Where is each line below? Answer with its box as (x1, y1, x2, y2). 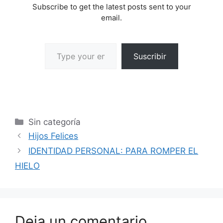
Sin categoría (28, 117, 81, 127)
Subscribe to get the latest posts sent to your (32, 2, 191, 12)
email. (101, 13, 122, 23)
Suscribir (133, 51, 166, 62)
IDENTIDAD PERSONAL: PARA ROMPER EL (28, 146, 199, 156)
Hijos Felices (28, 131, 79, 141)
